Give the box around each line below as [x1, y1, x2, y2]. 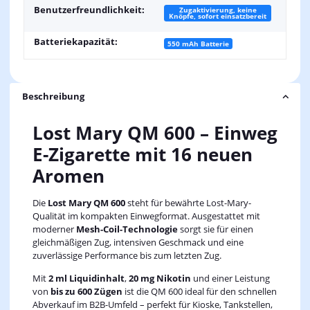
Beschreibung [21, 90, 84, 103]
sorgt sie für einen [177, 223, 253, 236]
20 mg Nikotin [128, 272, 191, 285]
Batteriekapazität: [34, 35, 118, 48]
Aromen [32, 163, 104, 189]
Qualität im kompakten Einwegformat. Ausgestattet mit [32, 210, 260, 223]
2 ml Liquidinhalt [48, 272, 125, 285]
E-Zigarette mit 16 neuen [32, 142, 253, 167]
